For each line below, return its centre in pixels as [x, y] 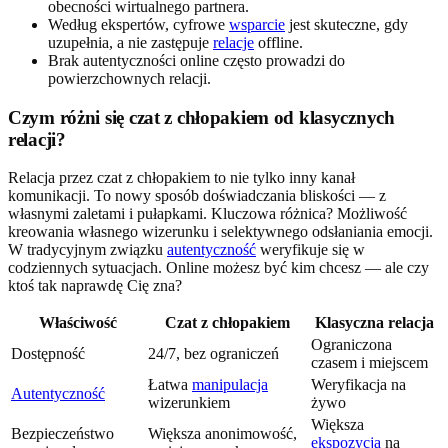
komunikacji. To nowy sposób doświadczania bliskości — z [197, 196]
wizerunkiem [189, 403]
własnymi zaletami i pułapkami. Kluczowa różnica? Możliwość [207, 214]
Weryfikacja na [358, 385]
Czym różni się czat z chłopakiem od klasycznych [201, 117]
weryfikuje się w [310, 250]
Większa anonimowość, [222, 434]
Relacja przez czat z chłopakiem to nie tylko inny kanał [181, 178]
